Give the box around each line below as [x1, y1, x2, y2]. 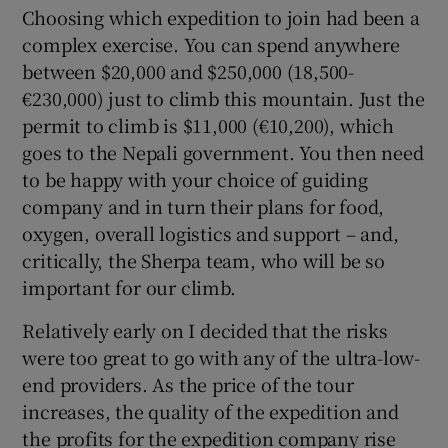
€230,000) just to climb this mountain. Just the [22, 85, 426, 112]
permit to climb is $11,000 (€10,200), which [22, 112, 394, 139]
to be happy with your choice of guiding [22, 166, 368, 193]
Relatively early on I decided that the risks [22, 317, 388, 344]
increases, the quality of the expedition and [22, 398, 399, 425]
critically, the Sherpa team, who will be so [22, 247, 385, 274]
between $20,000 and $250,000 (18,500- [22, 58, 355, 85]
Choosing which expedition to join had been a [22, 4, 420, 31]
